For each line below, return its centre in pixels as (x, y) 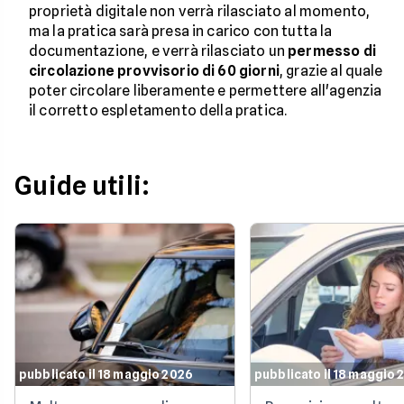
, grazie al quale (331, 71)
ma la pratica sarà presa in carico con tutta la (181, 32)
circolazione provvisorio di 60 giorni (154, 71)
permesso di (332, 51)
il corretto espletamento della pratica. (158, 111)
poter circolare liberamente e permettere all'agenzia (206, 91)
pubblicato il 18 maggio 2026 (106, 375)
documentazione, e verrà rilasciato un (159, 51)
